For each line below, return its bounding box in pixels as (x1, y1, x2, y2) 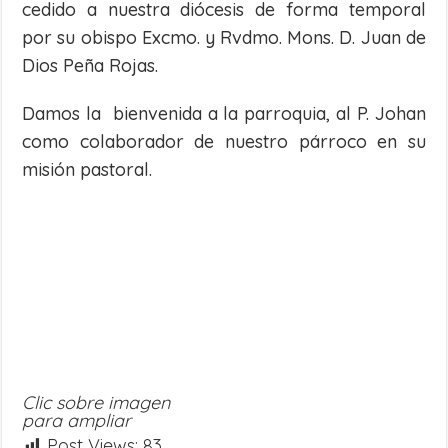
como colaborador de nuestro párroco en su (22, 130, 426, 153)
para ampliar (22, 409, 132, 432)
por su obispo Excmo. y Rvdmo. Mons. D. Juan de (22, 26, 426, 49)
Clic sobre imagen (22, 391, 171, 414)
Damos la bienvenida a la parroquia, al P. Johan (22, 102, 426, 125)
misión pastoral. (22, 158, 153, 181)
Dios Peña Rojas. (22, 54, 159, 77)
